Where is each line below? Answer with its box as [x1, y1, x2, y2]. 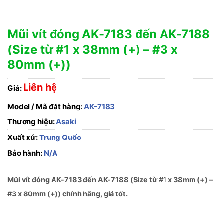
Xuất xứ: [7, 133, 38, 142]
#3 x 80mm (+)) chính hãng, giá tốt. [7, 190, 128, 198]
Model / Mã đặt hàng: [7, 102, 82, 111]
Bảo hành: [7, 148, 42, 158]
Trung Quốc [38, 133, 81, 142]
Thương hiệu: [7, 117, 56, 127]
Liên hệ [23, 81, 57, 93]
